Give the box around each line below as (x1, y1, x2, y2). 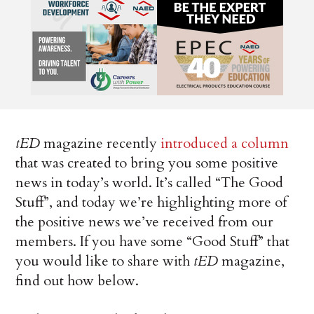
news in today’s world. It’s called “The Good (15, 172, 284, 192)
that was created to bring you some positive (15, 153, 279, 172)
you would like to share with (15, 251, 194, 271)
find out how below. (15, 271, 139, 290)
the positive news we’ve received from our (15, 212, 274, 231)
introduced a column (161, 133, 289, 153)
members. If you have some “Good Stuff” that (15, 231, 290, 251)
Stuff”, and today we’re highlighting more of (15, 192, 287, 212)
